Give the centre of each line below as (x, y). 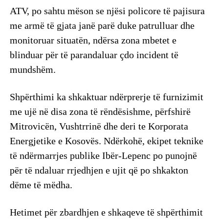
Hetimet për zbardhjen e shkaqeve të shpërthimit (106, 212)
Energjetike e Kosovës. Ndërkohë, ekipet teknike (107, 141)
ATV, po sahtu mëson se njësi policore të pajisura (107, 11)
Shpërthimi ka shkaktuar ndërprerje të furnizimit (107, 97)
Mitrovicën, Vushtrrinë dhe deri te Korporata (99, 126)
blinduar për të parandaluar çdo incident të (94, 55)
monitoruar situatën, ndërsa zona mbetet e (93, 40)
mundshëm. (33, 69)
